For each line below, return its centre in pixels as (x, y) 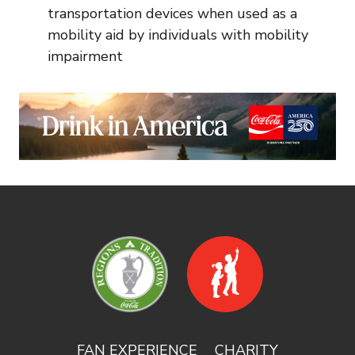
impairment (85, 56)
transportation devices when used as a (172, 13)
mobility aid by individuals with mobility (178, 35)
